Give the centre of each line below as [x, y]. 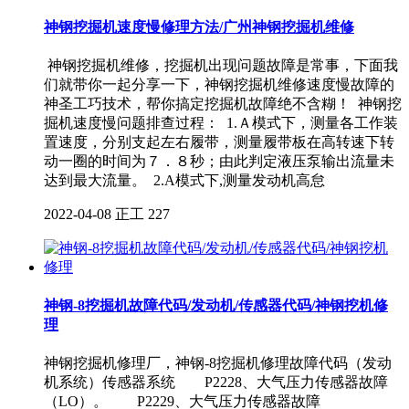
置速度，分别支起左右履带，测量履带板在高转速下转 [219, 142]
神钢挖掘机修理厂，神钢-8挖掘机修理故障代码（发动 [218, 363]
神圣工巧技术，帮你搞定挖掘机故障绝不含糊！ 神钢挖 [223, 103]
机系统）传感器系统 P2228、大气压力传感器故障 [216, 383]
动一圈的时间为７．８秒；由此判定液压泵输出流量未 [219, 161]
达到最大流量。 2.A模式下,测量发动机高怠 [184, 180]
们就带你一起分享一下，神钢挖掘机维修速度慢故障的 [219, 84]
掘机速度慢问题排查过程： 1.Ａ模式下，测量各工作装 [221, 122]
